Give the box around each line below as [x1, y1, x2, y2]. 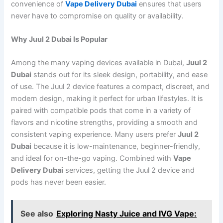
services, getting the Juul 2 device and [63, 166, 195, 175]
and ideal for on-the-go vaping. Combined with [11, 154, 174, 163]
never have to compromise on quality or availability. [11, 11, 184, 20]
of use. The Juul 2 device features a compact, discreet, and [11, 82, 210, 92]
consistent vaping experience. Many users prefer [11, 130, 178, 139]
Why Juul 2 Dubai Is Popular [11, 35, 108, 44]
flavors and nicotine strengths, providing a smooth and [11, 118, 198, 127]
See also [20, 209, 54, 219]
